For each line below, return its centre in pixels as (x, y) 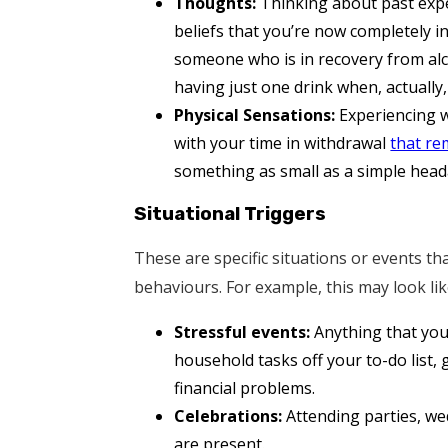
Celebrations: (228, 415)
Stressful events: (242, 331)
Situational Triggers (230, 213)
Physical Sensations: (255, 115)
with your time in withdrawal (282, 143)
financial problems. (245, 387)
